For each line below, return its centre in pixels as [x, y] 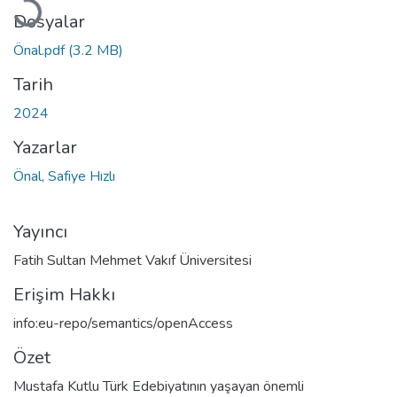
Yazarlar [45, 147]
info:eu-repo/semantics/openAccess [123, 323]
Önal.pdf [41, 50]
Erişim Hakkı [64, 294]
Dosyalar [49, 21]
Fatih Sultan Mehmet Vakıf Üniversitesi [132, 260]
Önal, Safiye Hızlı [64, 176]
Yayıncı [40, 231]
